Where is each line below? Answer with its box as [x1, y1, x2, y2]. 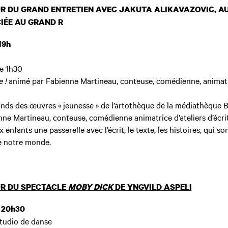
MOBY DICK [68, 181, 113, 192]
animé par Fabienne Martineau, [6, 75, 120, 86]
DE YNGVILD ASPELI [112, 181, 192, 192]
